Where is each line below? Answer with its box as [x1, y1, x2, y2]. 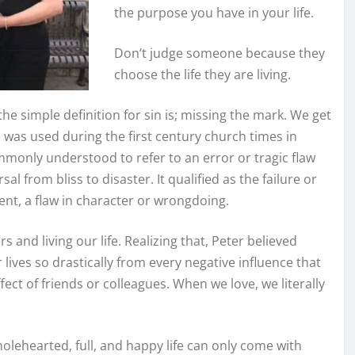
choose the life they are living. [114, 66, 291, 84]
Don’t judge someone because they [114, 44, 325, 63]
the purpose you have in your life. [114, 4, 314, 22]
